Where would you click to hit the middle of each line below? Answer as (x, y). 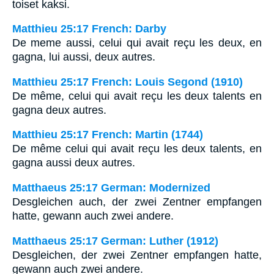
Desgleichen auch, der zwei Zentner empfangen (137, 202)
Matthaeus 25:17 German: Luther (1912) (115, 241)
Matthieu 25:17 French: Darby (89, 29)
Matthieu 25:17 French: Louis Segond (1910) (128, 82)
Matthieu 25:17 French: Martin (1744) (108, 135)
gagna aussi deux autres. (74, 163)
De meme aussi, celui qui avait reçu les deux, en (137, 43)
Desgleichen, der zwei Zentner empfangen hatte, (137, 255)
